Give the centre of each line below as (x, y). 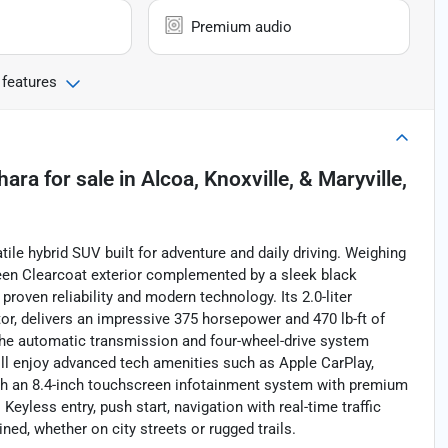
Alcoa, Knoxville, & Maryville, (274, 179)
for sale (76, 179)
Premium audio (242, 27)
